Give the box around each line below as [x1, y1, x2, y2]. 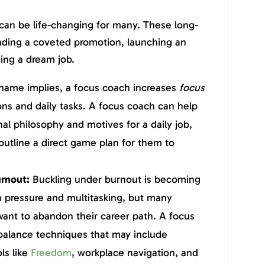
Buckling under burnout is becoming [32, 172, 201, 186]
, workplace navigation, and [71, 245, 198, 259]
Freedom [30, 245, 72, 259]
